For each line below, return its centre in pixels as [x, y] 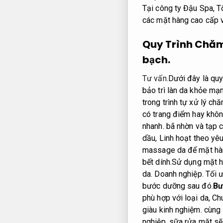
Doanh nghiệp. [179, 174]
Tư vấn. [155, 79]
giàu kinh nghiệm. [172, 210]
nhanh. [153, 126]
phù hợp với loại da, [177, 198]
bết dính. [157, 162]
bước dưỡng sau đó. [178, 186]
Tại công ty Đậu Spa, [180, 8]
